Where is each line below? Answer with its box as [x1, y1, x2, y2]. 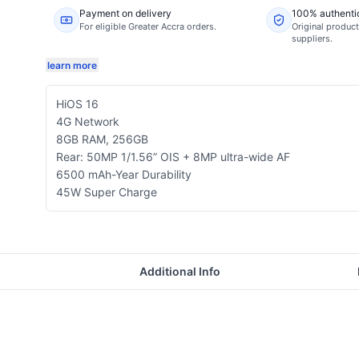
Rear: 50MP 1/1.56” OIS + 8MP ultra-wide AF [55, 150, 290, 163]
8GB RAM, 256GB [55, 132, 148, 146]
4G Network [55, 115, 119, 128]
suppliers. [291, 33, 333, 44]
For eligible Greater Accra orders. [79, 21, 216, 32]
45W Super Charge [55, 185, 157, 199]
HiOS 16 [55, 97, 99, 111]
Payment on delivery [79, 7, 171, 19]
